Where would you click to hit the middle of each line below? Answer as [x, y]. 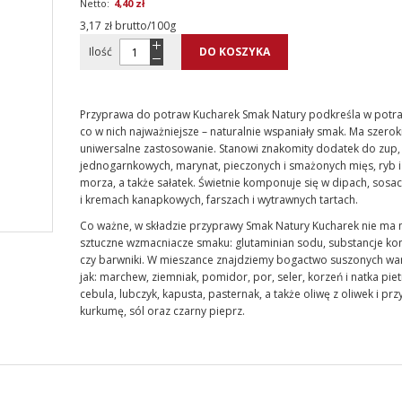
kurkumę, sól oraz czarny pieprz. [162, 311]
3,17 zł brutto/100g [128, 26]
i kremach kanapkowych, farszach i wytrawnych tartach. [219, 200]
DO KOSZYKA [235, 52]
